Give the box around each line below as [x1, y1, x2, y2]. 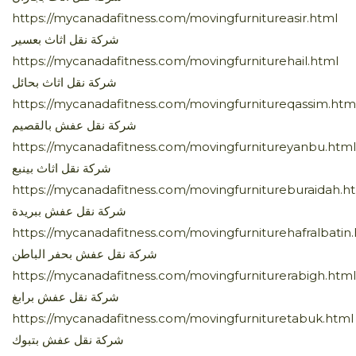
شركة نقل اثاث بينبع [12, 160, 111, 176]
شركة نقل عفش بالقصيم [12, 117, 137, 133]
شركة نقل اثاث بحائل [12, 74, 117, 90]
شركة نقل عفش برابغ [12, 288, 119, 304]
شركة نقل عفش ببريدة [12, 203, 126, 219]
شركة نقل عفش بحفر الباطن [12, 246, 157, 261]
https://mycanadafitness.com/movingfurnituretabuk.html [12, 310, 354, 326]
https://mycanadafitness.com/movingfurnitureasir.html [12, 10, 338, 25]
